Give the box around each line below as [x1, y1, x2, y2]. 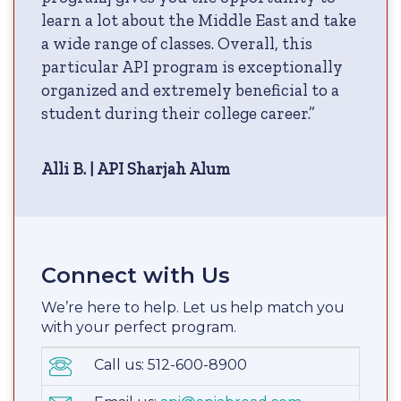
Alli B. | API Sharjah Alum [41, 158, 230, 179]
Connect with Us [41, 261, 230, 288]
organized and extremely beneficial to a [41, 79, 339, 100]
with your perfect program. [41, 318, 236, 336]
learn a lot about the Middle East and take [41, 9, 356, 30]
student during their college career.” [41, 102, 315, 124]
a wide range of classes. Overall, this [41, 32, 312, 54]
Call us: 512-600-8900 [94, 355, 247, 373]
